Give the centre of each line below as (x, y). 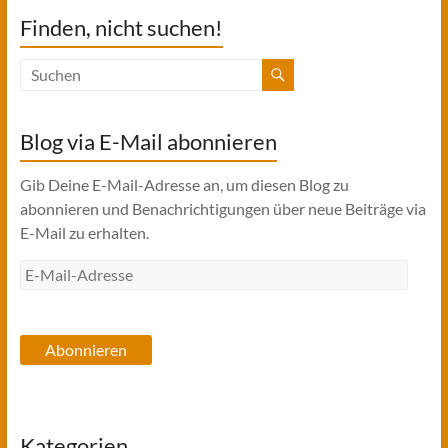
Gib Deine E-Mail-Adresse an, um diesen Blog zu (184, 184)
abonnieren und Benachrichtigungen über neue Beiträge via (222, 208)
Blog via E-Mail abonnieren (148, 141)
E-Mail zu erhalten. (84, 232)
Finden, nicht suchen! (121, 27)
